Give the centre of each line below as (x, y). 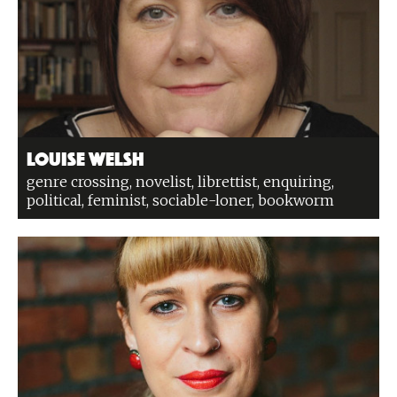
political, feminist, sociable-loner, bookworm (184, 200)
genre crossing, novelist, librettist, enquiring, (180, 182)
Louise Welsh (86, 157)
